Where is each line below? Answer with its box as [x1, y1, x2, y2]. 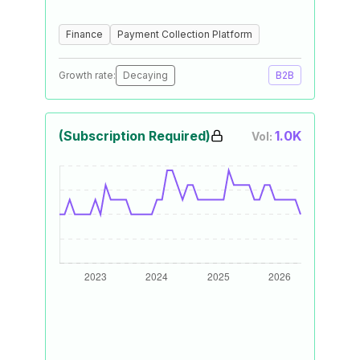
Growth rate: [59, 69, 116, 81]
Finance [66, 28, 103, 40]
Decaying [123, 69, 168, 81]
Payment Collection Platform [117, 28, 252, 40]
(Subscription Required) [59, 128, 211, 144]
